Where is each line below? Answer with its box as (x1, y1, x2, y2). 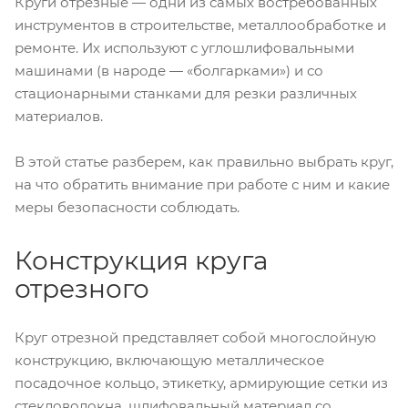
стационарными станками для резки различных (15, 85, 357, 103)
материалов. (15, 107, 103, 126)
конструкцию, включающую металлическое (15, 351, 324, 369)
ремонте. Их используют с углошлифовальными (15, 39, 354, 57)
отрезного (15, 273, 149, 304)
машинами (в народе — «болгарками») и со (15, 62, 323, 80)
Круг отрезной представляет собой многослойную (15, 328, 376, 346)
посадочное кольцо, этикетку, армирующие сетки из (15, 373, 388, 392)
